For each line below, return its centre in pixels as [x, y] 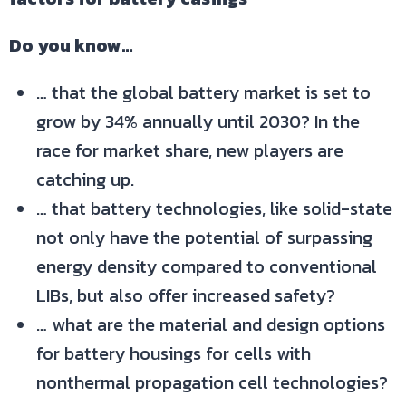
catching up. [85, 179]
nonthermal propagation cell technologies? [212, 382]
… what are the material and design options [211, 324]
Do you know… [71, 45]
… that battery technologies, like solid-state [214, 208]
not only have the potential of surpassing [204, 237]
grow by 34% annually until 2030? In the [198, 121]
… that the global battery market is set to [203, 92]
